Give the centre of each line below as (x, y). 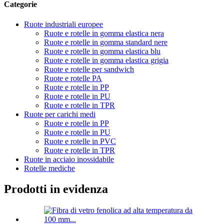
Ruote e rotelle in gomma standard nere (106, 42)
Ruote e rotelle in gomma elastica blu (102, 51)
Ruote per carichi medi (60, 114)
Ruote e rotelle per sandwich (89, 69)
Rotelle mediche (49, 168)
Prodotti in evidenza (56, 189)
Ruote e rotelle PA (73, 78)
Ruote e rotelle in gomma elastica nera (104, 33)
